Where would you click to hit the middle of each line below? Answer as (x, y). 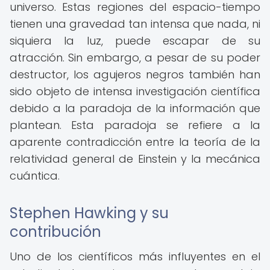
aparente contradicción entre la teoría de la (135, 142)
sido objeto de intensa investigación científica (135, 91)
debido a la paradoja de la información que (135, 108)
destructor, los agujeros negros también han (135, 74)
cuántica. (35, 176)
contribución (55, 232)
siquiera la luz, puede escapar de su (135, 41)
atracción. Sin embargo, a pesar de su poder (135, 58)
